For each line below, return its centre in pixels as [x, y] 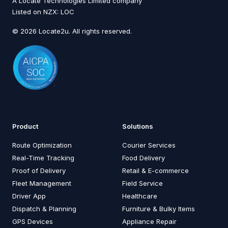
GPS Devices [33, 221]
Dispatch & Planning [44, 208]
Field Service [142, 183]
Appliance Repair [149, 221]
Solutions [138, 126]
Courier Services [149, 145]
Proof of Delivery [39, 170]
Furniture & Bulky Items [159, 208]
